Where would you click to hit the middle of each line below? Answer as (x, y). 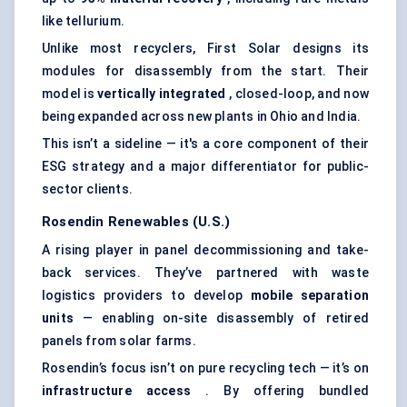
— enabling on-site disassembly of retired (221, 318)
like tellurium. (83, 21)
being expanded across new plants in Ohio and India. (202, 117)
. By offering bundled (280, 391)
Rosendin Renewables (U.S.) (136, 222)
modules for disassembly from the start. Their (205, 71)
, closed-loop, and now (297, 94)
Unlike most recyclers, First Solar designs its (205, 49)
